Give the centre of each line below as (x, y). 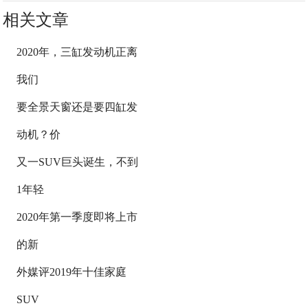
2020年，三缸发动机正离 (77, 52)
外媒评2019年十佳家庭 (72, 272)
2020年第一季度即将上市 (77, 217)
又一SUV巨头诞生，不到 (78, 162)
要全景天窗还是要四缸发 (77, 107)
